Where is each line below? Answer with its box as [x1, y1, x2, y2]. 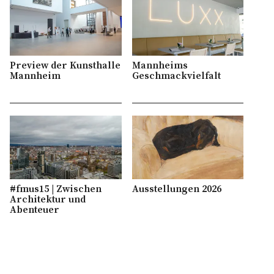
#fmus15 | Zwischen [10, 182, 102, 195]
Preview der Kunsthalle [10, 59, 121, 72]
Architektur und [10, 193, 86, 206]
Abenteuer [10, 203, 60, 216]
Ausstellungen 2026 [131, 182, 221, 195]
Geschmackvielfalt [131, 69, 221, 82]
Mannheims [131, 59, 188, 72]
